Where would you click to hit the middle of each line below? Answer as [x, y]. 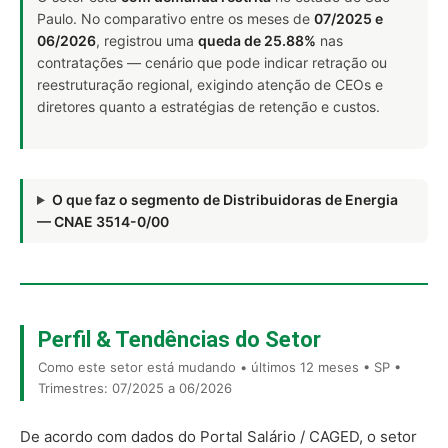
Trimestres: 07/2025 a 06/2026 [135, 388]
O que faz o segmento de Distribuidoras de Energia [224, 199]
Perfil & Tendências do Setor [179, 339]
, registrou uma [147, 40]
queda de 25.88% [257, 40]
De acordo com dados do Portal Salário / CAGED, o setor [218, 436]
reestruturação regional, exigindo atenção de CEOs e [210, 84]
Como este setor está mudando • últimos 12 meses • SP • [219, 367]
